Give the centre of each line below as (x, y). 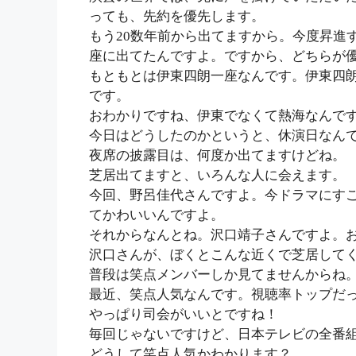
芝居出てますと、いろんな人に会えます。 (217, 175)
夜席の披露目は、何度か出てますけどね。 (217, 155)
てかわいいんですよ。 (157, 215)
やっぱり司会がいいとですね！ (184, 314)
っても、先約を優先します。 (177, 16)
